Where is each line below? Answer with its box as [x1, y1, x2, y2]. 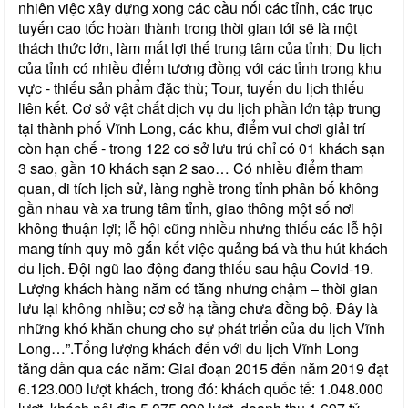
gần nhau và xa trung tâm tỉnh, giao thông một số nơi [18, 197, 354, 219]
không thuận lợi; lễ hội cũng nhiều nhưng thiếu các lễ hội [18, 217, 382, 239]
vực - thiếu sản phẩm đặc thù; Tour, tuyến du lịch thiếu [18, 76, 364, 98]
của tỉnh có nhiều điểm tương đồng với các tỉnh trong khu [18, 56, 382, 78]
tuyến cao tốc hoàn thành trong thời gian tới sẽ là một [18, 16, 357, 38]
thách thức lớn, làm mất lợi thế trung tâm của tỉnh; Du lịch [18, 36, 382, 58]
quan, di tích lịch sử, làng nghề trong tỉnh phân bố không [18, 177, 379, 199]
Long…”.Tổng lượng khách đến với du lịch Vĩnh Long [18, 337, 359, 359]
